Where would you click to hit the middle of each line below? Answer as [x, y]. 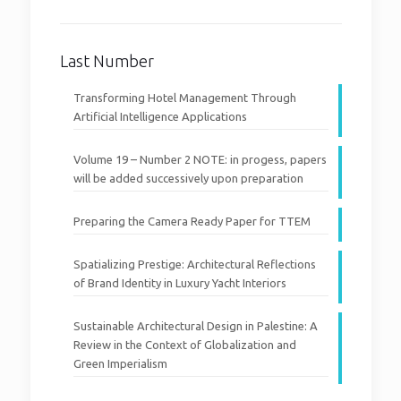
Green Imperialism [120, 363]
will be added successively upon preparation [188, 178]
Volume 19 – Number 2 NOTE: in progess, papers [200, 159]
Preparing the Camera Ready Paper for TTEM [192, 221]
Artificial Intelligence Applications [160, 116]
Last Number [107, 60]
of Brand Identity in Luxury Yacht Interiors [179, 282]
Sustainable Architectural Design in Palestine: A [195, 325]
